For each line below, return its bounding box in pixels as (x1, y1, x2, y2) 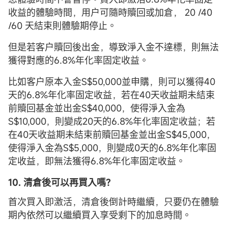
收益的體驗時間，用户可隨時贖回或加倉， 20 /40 (8, 6, 212, 18)
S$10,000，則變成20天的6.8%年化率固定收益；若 (8, 115, 215, 127)
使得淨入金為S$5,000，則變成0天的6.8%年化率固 (8, 141, 216, 154)
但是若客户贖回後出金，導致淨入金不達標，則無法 (8, 40, 219, 53)
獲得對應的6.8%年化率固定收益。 (8, 53, 149, 66)
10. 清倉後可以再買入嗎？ (8, 176, 115, 188)
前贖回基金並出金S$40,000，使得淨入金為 (8, 101, 185, 114)
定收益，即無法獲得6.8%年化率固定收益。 (8, 154, 185, 167)
